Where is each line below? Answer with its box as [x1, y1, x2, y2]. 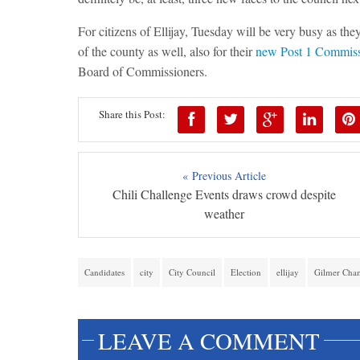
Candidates [84, 266, 125, 279]
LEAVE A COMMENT [98, 325, 320, 357]
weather [203, 205, 244, 223]
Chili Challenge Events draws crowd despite [112, 186, 336, 203]
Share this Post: [99, 107, 166, 122]
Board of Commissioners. [78, 63, 207, 80]
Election [231, 266, 261, 279]
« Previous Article [182, 168, 266, 184]
